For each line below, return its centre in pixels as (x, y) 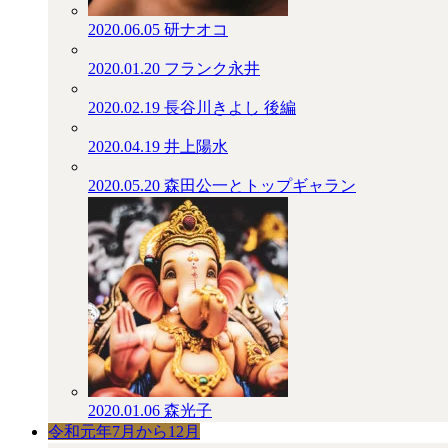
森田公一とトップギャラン (260, 185)
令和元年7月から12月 (124, 431)
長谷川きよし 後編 (230, 107)
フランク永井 (212, 68)
